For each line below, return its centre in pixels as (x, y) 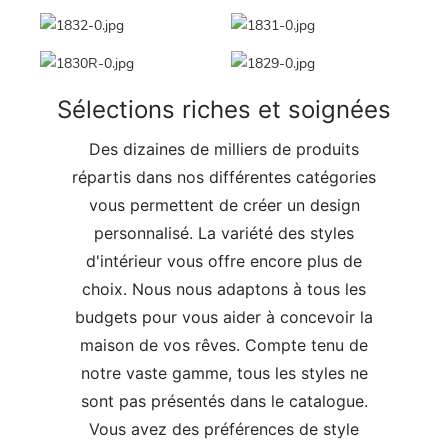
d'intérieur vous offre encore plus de (224, 260)
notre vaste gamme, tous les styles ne (224, 372)
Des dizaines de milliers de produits (224, 148)
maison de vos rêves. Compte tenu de (224, 344)
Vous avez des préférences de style (224, 428)
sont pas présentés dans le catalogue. (224, 400)
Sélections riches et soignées (224, 109)
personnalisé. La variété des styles (224, 232)
